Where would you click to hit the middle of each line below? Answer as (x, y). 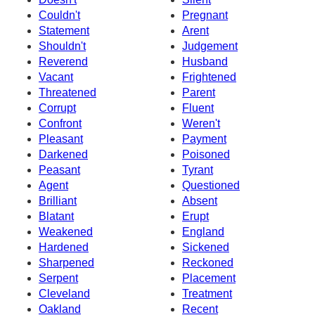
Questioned (211, 185)
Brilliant (58, 200)
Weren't (201, 123)
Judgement (210, 46)
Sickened (206, 247)
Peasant (59, 169)
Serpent (58, 278)
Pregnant (205, 15)
